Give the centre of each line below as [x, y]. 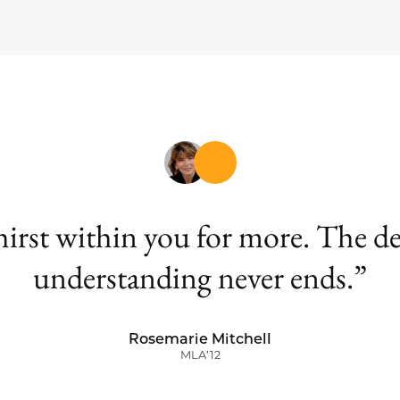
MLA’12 [200, 355]
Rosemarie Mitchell [200, 339]
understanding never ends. [193, 278]
